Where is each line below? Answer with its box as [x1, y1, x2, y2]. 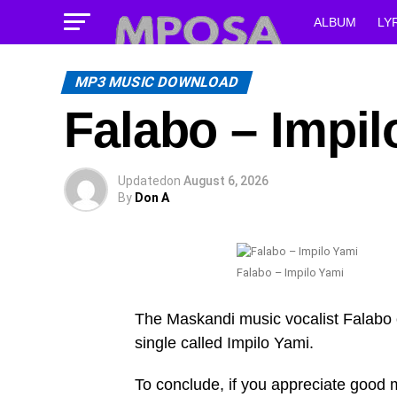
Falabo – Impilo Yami [237, 266, 344, 279]
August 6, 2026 [183, 174, 269, 188]
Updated [118, 174, 167, 188]
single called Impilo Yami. [135, 334, 314, 352]
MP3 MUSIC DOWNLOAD [73, 74, 241, 90]
